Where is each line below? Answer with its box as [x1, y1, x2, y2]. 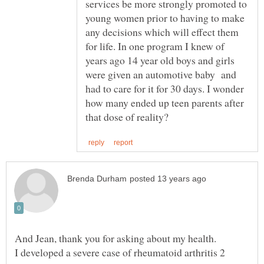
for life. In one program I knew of [85, 38, 225, 53]
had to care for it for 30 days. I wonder [85, 81, 244, 95]
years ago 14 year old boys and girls [85, 52, 235, 67]
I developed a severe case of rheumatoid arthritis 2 [15, 245, 225, 259]
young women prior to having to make [85, 10, 245, 25]
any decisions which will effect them [85, 24, 239, 39]
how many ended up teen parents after [85, 95, 244, 110]
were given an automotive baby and [85, 67, 236, 81]
